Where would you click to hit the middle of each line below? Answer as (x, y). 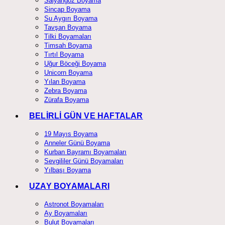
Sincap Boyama (67, 9)
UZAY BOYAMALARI (69, 186)
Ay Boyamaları (66, 213)
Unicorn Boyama (68, 73)
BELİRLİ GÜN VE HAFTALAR (86, 116)
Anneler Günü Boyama (77, 143)
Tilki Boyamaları (68, 36)
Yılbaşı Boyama (68, 170)
